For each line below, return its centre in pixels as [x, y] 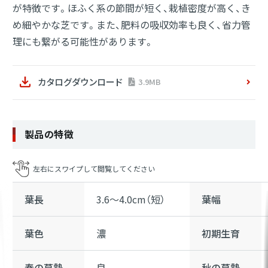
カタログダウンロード [80, 81]
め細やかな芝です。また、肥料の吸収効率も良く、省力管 [132, 25]
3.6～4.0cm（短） [131, 199]
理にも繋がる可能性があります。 [83, 42]
